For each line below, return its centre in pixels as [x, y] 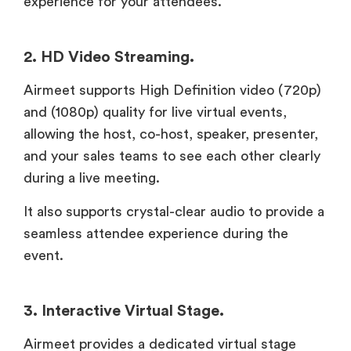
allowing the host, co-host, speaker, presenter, [171, 134]
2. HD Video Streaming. [109, 58]
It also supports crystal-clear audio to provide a [174, 211]
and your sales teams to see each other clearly [172, 156]
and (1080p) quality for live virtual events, [155, 112]
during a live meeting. [94, 178]
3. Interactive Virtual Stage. [124, 311]
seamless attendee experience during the [156, 233]
